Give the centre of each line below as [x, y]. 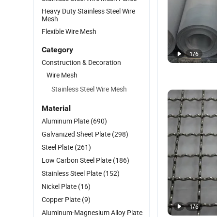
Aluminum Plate [66, 121]
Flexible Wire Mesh [69, 31]
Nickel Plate [60, 186]
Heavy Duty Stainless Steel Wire [88, 11]
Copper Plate [62, 199]
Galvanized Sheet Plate [77, 134]
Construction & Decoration [81, 62]
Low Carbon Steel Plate [77, 160]
